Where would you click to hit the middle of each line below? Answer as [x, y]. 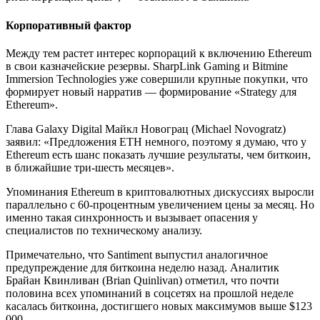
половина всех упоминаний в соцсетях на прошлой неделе [150, 293]
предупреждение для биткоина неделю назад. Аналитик [142, 267]
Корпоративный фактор [69, 25]
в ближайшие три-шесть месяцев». [90, 167]
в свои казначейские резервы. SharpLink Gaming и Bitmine [147, 66]
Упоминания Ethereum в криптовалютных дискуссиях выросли [160, 192]
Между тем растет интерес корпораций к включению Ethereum [159, 53]
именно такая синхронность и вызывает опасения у [132, 217]
